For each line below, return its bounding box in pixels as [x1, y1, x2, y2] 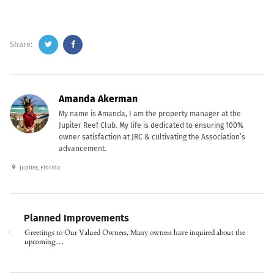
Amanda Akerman [59, 92, 138, 105]
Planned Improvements [24, 212, 129, 224]
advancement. [59, 144, 106, 153]
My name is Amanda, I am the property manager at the [59, 109, 241, 118]
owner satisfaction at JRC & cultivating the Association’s [59, 132, 245, 141]
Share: [10, 39, 32, 49]
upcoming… [24, 236, 64, 246]
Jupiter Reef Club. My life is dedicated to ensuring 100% [59, 120, 243, 130]
